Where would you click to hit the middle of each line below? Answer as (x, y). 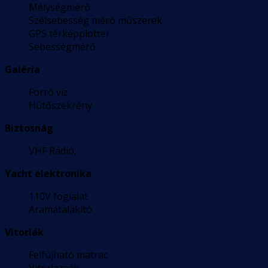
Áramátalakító (60, 210)
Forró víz (48, 92)
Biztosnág (29, 128)
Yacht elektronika (48, 174)
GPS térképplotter (69, 34)
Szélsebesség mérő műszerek (95, 21)
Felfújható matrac (68, 255)
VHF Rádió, (53, 151)
